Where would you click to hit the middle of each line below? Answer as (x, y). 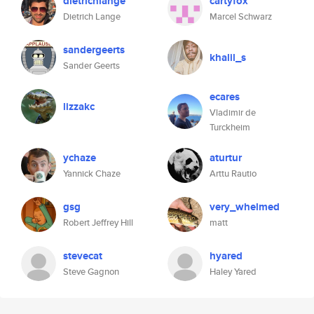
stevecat (83, 256)
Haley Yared (233, 272)
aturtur (226, 158)
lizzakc (79, 107)
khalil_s (228, 57)
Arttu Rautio (233, 173)
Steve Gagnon (91, 272)
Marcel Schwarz (241, 16)
